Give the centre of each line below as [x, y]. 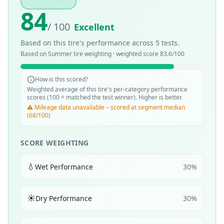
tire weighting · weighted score [116, 54]
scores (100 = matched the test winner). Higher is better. [105, 97]
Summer [60, 54]
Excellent [94, 27]
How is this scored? [61, 79]
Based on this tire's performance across [88, 43]
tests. [169, 43]
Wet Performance [64, 166]
